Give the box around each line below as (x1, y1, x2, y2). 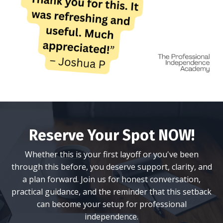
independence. (85, 211, 138, 222)
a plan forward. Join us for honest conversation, (22, 173, 201, 185)
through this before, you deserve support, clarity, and (11, 161, 212, 172)
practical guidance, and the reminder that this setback (11, 186, 212, 197)
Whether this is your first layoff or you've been (24, 148, 199, 160)
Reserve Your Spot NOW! (28, 126, 195, 144)
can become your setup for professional (36, 198, 187, 210)
